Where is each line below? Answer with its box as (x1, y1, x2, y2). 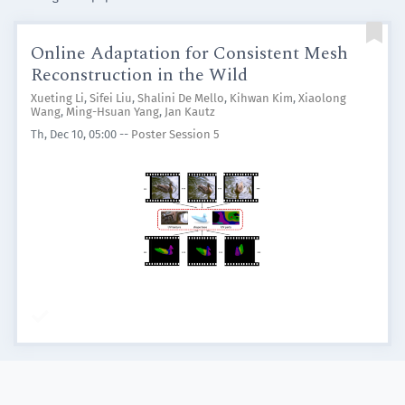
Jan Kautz (165, 104, 215, 118)
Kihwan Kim (230, 90, 293, 105)
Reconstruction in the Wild (31, 61, 248, 89)
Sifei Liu (89, 90, 132, 105)
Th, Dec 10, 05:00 (31, 127, 117, 141)
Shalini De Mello (137, 90, 224, 105)
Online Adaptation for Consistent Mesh (31, 39, 348, 67)
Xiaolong (298, 90, 346, 105)
